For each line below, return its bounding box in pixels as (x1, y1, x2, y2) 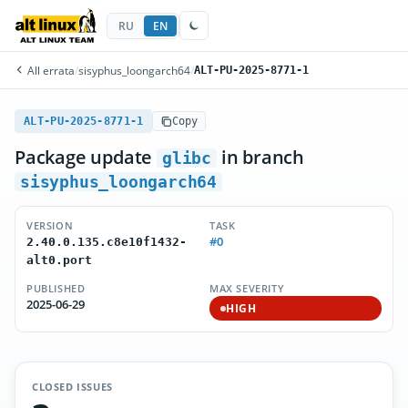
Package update (15, 145, 157, 169)
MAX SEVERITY (209, 281, 285, 295)
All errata (25, 63, 75, 77)
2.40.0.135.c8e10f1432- (26, 235, 187, 249)
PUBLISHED (26, 281, 86, 295)
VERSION (26, 219, 74, 232)
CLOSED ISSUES (32, 380, 113, 393)
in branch (217, 145, 305, 169)
